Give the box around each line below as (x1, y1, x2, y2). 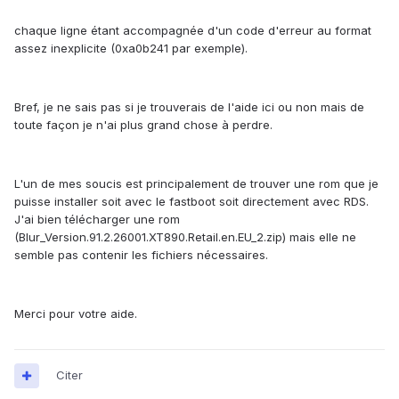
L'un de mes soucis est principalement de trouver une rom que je (14, 176, 379, 191)
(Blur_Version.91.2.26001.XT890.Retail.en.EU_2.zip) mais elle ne (14, 230, 356, 245)
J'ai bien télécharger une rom (14, 212, 180, 227)
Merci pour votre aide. (14, 306, 144, 322)
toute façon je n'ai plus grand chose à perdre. (14, 118, 273, 133)
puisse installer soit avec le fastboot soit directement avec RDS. (14, 194, 369, 209)
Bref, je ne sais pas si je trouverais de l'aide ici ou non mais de (14, 100, 364, 115)
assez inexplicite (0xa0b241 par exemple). (14, 41, 248, 56)
